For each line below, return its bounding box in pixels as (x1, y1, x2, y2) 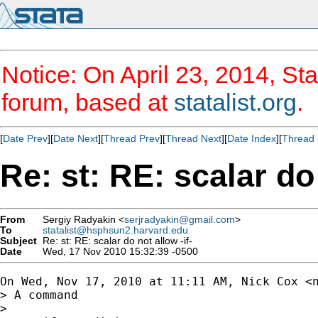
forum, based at (1, 89, 174, 116)
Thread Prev (104, 133, 160, 144)
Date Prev (3, 133, 48, 144)
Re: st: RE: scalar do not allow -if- (37, 235, 192, 246)
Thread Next (165, 133, 221, 144)
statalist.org (174, 89, 297, 116)
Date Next (53, 133, 98, 144)
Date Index (227, 133, 276, 144)
